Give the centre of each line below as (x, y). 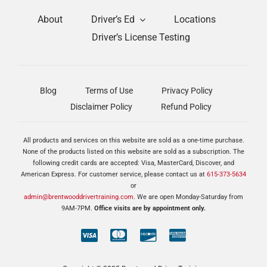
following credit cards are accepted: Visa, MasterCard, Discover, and (133, 163)
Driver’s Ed (113, 20)
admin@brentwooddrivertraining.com (79, 197)
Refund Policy (186, 107)
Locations (195, 20)
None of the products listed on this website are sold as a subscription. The (133, 152)
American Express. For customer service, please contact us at (114, 175)
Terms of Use (109, 91)
